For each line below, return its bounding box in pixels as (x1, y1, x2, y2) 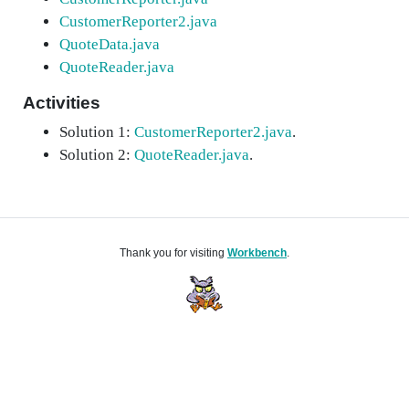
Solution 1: (59, 123, 134, 141)
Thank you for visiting (120, 246, 227, 259)
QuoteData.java (59, 36, 160, 53)
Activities (23, 93, 100, 112)
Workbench (227, 246, 287, 259)
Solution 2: (59, 146, 134, 163)
